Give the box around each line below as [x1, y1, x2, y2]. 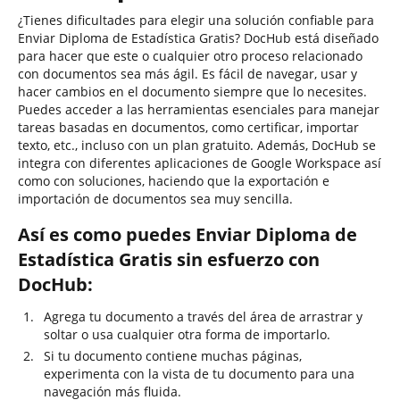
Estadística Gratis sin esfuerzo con [18, 247, 320, 271]
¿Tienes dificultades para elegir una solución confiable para [18, 12, 374, 29]
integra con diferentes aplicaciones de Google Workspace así [18, 154, 381, 171]
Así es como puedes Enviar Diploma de [18, 222, 357, 246]
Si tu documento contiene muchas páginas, [44, 347, 302, 364]
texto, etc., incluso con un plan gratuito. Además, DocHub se [18, 137, 376, 154]
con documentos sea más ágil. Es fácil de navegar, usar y [18, 65, 357, 82]
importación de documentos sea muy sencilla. [18, 190, 293, 207]
